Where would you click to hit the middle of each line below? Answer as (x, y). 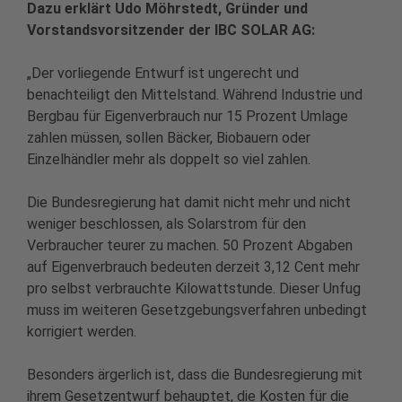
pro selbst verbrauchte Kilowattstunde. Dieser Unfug (194, 289)
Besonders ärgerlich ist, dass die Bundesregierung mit (195, 375)
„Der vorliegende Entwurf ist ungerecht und (163, 74)
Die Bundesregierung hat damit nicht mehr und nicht (189, 203)
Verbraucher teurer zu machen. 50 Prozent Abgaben (190, 246)
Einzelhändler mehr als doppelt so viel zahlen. (169, 160)
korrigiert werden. (82, 332)
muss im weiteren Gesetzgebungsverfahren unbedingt (197, 310)
